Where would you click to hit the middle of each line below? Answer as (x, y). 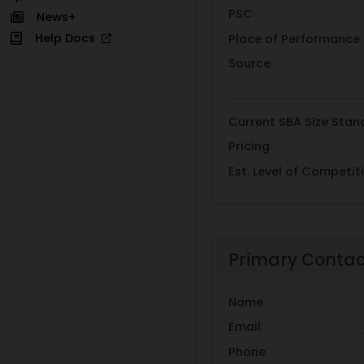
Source (249, 64)
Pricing (249, 147)
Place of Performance (294, 39)
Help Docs (68, 38)
